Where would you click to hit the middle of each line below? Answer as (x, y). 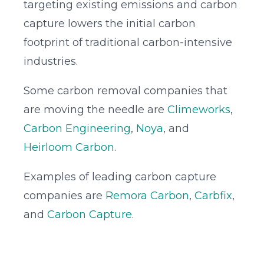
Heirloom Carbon (69, 148)
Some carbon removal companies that (126, 91)
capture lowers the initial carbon (110, 24)
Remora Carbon (147, 196)
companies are (65, 196)
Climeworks (199, 110)
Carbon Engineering (77, 129)
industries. (51, 62)
